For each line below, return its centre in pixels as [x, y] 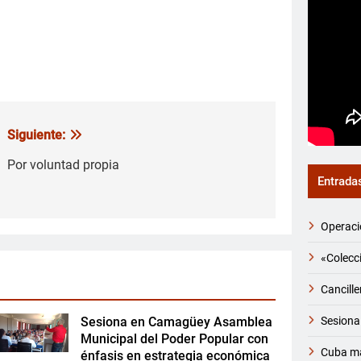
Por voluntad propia [63, 165]
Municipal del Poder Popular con [174, 339]
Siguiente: [36, 135]
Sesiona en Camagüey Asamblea [176, 322]
